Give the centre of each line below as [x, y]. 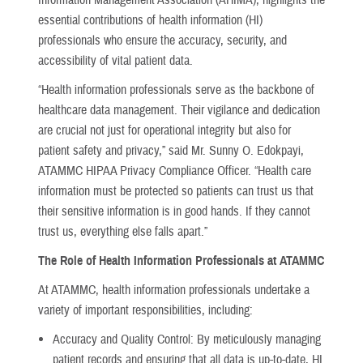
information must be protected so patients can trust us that [176, 191]
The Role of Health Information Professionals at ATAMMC [181, 261]
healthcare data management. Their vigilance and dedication [179, 110]
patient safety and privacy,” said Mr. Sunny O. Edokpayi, [171, 150]
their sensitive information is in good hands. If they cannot [174, 211]
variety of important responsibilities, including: [145, 311]
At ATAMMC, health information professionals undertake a [174, 290]
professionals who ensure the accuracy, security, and [162, 40]
